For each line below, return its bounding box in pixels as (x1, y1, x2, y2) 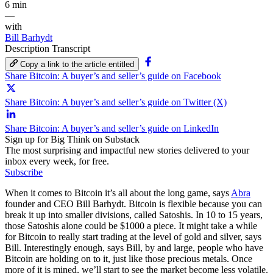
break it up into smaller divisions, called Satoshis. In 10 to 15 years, (5, 209, 263, 220)
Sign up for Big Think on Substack (5, 133, 140, 144)
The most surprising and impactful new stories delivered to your (5, 144, 249, 155)
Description (5, 43, 52, 54)
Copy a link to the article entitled (20, 59, 135, 69)
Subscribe (5, 166, 43, 177)
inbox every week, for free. (5, 155, 109, 166)
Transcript (52, 43, 90, 54)
